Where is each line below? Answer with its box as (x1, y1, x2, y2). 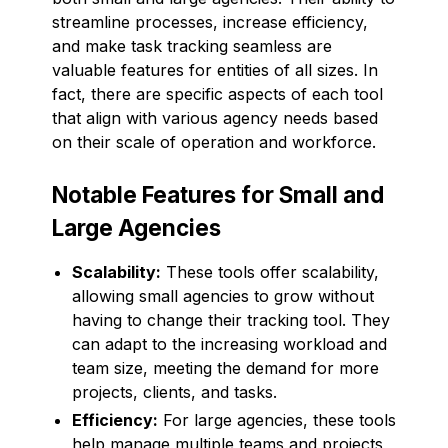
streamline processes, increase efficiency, (52, 11, 368, 32)
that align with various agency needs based (52, 107, 378, 128)
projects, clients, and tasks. (72, 381, 277, 402)
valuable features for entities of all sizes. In (52, 59, 378, 80)
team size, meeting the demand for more (72, 357, 379, 378)
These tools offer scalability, (161, 261, 379, 282)
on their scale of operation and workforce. (52, 131, 376, 152)
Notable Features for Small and (52, 180, 384, 208)
